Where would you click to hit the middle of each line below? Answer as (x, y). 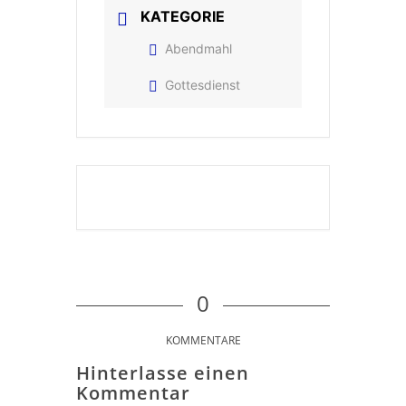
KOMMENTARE (203, 341)
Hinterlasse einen (163, 373)
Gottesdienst (203, 85)
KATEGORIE (183, 17)
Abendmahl (198, 49)
